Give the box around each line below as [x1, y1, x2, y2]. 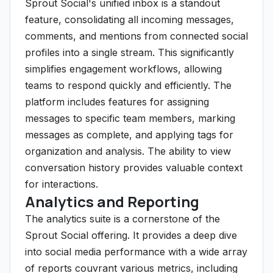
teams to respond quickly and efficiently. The [25, 79, 232, 91]
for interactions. [25, 178, 98, 190]
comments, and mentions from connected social [25, 30, 248, 42]
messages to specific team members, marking [25, 112, 235, 124]
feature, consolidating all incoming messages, [25, 13, 234, 26]
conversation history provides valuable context [25, 161, 243, 174]
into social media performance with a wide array [25, 246, 247, 258]
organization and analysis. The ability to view [25, 145, 231, 157]
